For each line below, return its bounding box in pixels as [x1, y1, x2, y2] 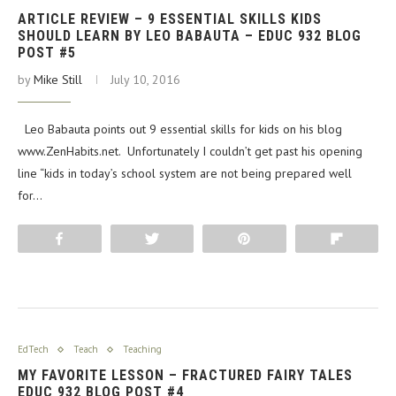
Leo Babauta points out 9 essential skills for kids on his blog [18, 121, 342, 138]
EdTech [18, 343, 49, 356]
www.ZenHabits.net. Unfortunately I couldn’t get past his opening [18, 143, 362, 160]
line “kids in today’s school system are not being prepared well [18, 165, 352, 182]
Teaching [123, 343, 162, 356]
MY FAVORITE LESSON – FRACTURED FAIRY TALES [18, 367, 353, 385]
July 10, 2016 [110, 72, 180, 88]
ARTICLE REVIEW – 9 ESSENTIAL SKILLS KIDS [18, 11, 322, 28]
